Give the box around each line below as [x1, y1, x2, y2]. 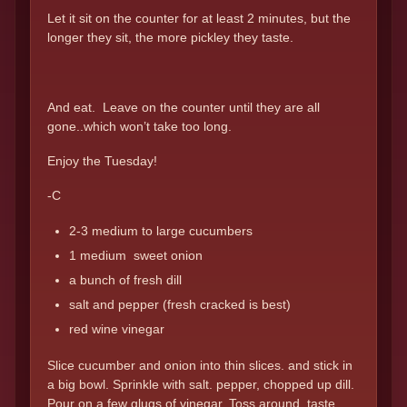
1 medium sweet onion [69, 247, 203, 263]
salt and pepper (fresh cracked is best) [69, 297, 291, 313]
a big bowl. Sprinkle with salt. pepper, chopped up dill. [47, 377, 354, 392]
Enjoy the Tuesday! [47, 153, 157, 168]
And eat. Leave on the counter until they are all [47, 99, 320, 114]
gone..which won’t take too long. [47, 118, 232, 134]
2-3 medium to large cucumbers [69, 223, 253, 238]
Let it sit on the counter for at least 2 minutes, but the [47, 11, 351, 26]
